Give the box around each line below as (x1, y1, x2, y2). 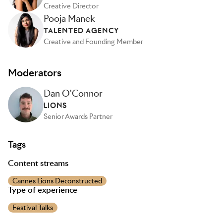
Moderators (8, 66, 61, 79)
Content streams (8, 158, 68, 168)
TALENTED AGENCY (44, 26, 119, 35)
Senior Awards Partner (44, 112, 112, 121)
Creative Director (44, 1, 99, 10)
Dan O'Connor (44, 88, 103, 99)
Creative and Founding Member (44, 37, 143, 46)
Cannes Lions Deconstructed (12, 176, 102, 185)
